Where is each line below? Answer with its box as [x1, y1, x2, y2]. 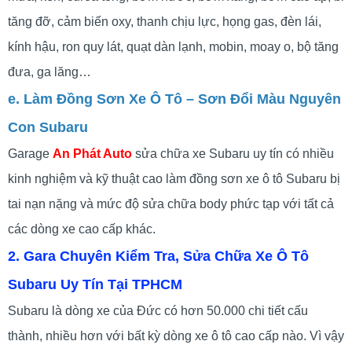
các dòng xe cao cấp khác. [8, 222, 156, 236]
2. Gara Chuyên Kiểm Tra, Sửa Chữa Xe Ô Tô [8, 247, 309, 264]
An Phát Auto [53, 146, 132, 160]
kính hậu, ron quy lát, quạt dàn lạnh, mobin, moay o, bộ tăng [8, 39, 339, 53]
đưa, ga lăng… [8, 64, 91, 79]
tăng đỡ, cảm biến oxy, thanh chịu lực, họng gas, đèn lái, [8, 14, 321, 28]
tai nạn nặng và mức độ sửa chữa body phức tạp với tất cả [8, 196, 334, 211]
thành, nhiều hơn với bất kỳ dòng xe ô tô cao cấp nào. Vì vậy [8, 328, 344, 343]
